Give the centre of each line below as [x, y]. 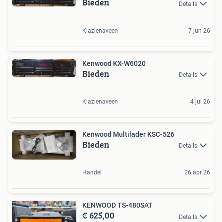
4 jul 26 [200, 101]
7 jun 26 [199, 30]
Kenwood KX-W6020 [114, 63]
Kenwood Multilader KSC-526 [128, 134]
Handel [92, 173]
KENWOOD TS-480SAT [117, 205]
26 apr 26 [197, 173]
